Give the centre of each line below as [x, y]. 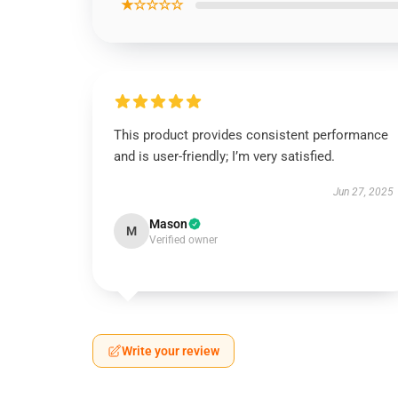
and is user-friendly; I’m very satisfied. [224, 156]
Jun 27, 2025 [363, 192]
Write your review [171, 351]
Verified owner [183, 240]
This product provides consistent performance [251, 135]
